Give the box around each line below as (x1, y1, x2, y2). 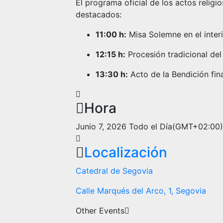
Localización (84, 144, 167, 161)
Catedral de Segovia (76, 166, 153, 176)
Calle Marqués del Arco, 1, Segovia (76, 186, 206, 196)
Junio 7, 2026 (76, 121, 126, 131)
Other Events (76, 206, 124, 216)
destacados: (76, 9, 121, 19)
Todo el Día (126, 121, 172, 131)
